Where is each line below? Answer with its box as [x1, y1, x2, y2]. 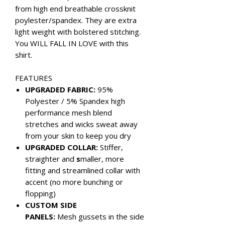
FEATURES [15, 73, 52, 83]
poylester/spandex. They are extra [15, 15, 137, 26]
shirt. [15, 50, 36, 60]
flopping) [25, 188, 56, 199]
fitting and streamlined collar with [25, 165, 140, 176]
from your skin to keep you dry [25, 131, 131, 141]
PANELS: [25, 211, 55, 222]
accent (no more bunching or [25, 177, 123, 187]
